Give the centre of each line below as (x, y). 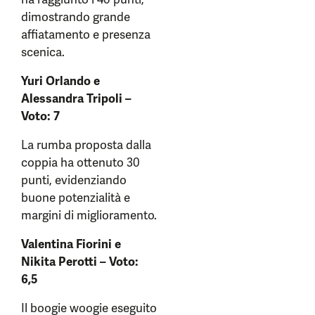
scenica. (44, 52)
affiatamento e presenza (86, 34)
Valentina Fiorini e (71, 244)
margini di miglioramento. (89, 215)
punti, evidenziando (74, 180)
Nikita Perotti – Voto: (80, 262)
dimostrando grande (76, 17)
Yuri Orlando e (60, 81)
